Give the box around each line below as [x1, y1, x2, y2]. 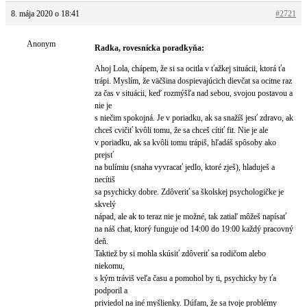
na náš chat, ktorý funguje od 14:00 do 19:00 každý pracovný [95, 224, 293, 234]
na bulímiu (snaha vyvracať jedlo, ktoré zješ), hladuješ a [95, 162, 275, 172]
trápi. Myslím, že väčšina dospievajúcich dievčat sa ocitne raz [95, 76, 292, 86]
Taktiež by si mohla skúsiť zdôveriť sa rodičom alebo [95, 249, 266, 258]
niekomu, [95, 261, 125, 271]
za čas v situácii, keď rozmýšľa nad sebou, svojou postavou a [95, 88, 293, 98]
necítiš [95, 175, 115, 184]
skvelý [95, 199, 116, 209]
